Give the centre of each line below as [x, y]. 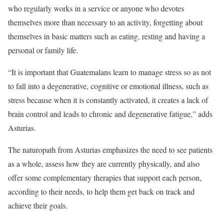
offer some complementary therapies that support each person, [105, 177]
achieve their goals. [38, 205]
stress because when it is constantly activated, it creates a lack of [108, 100]
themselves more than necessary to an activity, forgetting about [105, 22]
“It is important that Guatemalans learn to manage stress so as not [110, 72]
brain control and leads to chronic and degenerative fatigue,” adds [110, 113]
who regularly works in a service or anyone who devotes [96, 8]
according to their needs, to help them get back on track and [101, 191]
